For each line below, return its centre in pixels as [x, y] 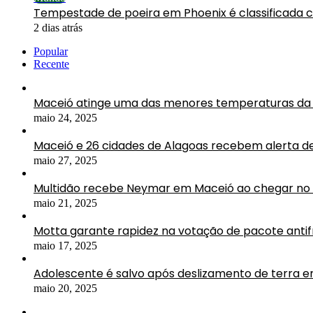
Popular [51, 51]
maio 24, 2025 [65, 117]
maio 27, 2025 [65, 160]
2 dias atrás [58, 27]
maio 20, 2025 [65, 288]
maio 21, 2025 [65, 203]
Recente [51, 64]
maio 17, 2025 [65, 245]
